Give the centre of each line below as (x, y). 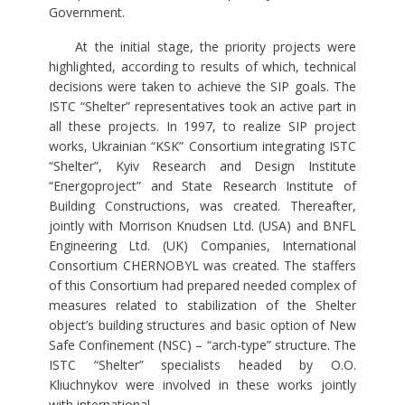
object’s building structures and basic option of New (202, 325)
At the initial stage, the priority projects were (202, 47)
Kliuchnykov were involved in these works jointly (202, 385)
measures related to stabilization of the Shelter (202, 306)
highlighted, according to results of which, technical (202, 67)
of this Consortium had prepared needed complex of (202, 286)
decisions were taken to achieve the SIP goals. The (202, 87)
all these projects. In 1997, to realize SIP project (202, 127)
